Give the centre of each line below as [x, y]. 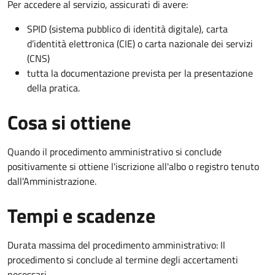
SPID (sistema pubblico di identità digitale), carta [127, 29]
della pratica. [53, 87]
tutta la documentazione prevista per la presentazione [140, 73]
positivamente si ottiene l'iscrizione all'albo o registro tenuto [133, 166]
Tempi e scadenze [81, 215]
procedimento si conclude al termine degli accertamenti [123, 259]
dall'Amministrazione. [52, 181]
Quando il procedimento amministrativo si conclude [114, 151]
